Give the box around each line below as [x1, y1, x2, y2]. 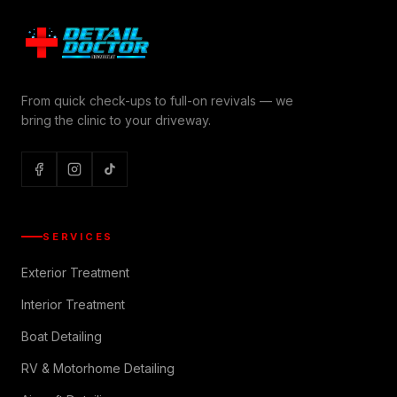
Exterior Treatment [21, 265, 129, 280]
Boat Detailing [21, 329, 102, 344]
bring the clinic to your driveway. [21, 113, 211, 128]
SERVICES [43, 230, 113, 243]
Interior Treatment [21, 297, 125, 312]
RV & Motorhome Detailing [21, 361, 175, 376]
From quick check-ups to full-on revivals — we [21, 93, 293, 108]
